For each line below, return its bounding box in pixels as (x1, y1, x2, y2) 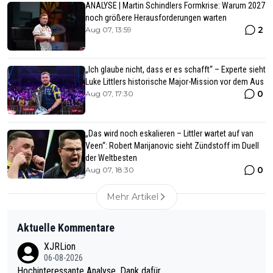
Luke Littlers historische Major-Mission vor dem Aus (85, 76, 264, 87)
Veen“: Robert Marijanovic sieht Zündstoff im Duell (85, 140, 259, 151)
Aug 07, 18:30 (85, 165, 134, 174)
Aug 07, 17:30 (85, 88, 133, 98)
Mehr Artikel (106, 191, 158, 202)
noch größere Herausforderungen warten (85, 12, 227, 23)
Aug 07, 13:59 (85, 24, 132, 34)
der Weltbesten (85, 152, 137, 163)
